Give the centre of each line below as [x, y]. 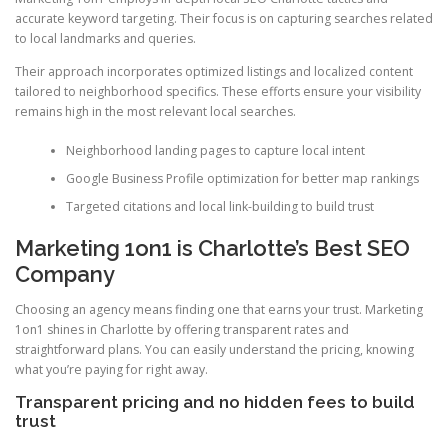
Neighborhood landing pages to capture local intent [215, 150]
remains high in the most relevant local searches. [155, 112]
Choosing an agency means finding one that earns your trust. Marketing [219, 310]
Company [65, 274]
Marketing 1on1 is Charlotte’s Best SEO [212, 248]
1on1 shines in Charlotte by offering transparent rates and [182, 330]
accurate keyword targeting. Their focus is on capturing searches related [224, 19]
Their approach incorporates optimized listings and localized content [214, 72]
